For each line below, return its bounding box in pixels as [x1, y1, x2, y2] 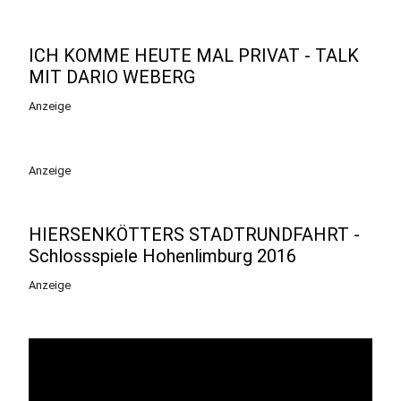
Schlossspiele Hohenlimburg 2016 [29, 245, 296, 267]
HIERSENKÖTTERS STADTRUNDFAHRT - [29, 224, 360, 245]
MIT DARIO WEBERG [29, 66, 195, 88]
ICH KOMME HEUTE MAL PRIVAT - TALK [29, 45, 359, 66]
